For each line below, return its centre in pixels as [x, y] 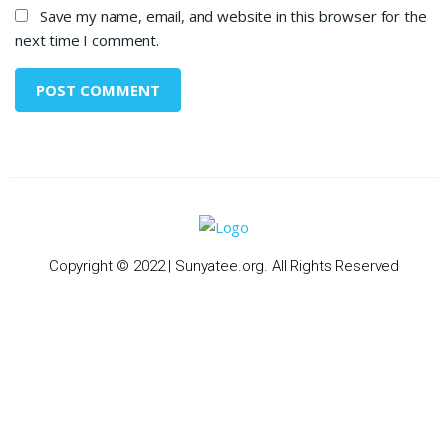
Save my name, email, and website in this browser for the [233, 16]
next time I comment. [87, 40]
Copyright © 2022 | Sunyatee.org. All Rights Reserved [224, 265]
